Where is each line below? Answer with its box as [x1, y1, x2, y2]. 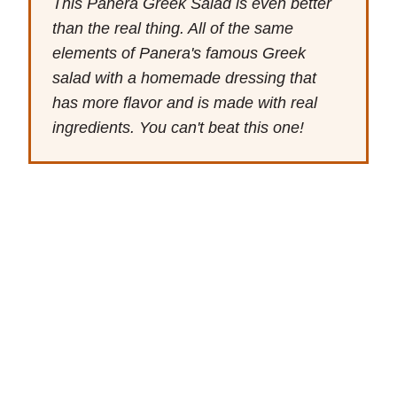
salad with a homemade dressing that [52, 68, 316, 87]
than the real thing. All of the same [52, 19, 293, 37]
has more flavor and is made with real [52, 93, 317, 112]
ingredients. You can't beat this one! [52, 118, 304, 136]
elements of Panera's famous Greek [52, 43, 306, 62]
